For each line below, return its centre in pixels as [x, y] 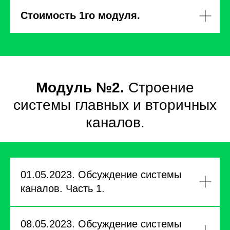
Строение [161, 88]
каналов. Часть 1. [63, 188]
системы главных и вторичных [115, 105]
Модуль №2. [82, 88]
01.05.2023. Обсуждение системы [101, 175]
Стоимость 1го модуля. [80, 15]
